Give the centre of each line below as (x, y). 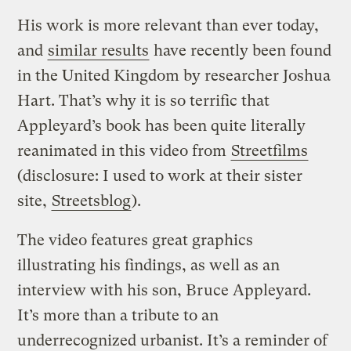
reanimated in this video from (124, 150)
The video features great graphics (136, 240)
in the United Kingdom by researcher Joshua (174, 75)
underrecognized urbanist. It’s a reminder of (173, 340)
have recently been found (241, 50)
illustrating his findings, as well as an (149, 265)
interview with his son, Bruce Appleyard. (165, 290)
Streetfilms (270, 150)
